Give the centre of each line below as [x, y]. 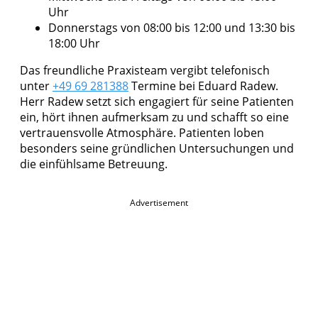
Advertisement [159, 202]
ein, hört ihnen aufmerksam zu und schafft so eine [154, 117]
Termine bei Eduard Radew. [203, 86]
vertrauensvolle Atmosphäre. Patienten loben [142, 132]
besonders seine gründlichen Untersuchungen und [157, 148]
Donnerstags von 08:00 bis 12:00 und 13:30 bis [172, 27]
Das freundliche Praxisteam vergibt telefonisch [145, 70]
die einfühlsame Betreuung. [94, 164]
